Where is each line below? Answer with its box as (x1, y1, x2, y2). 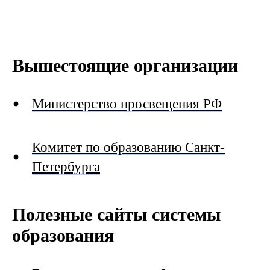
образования (12, 225, 114, 245)
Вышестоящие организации (12, 55, 238, 75)
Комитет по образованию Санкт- (32, 140, 225, 155)
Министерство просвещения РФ (32, 96, 222, 111)
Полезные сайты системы (12, 204, 221, 224)
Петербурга (32, 159, 100, 174)
